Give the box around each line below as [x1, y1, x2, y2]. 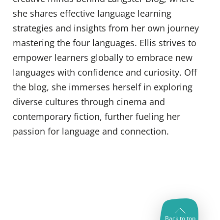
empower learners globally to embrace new [13, 51, 192, 64]
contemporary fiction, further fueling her [13, 110, 180, 123]
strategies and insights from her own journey [13, 22, 199, 34]
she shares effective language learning [13, 7, 171, 20]
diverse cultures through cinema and [13, 95, 165, 108]
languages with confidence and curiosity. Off [13, 66, 197, 79]
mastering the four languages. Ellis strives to [13, 36, 196, 49]
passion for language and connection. [13, 125, 169, 137]
